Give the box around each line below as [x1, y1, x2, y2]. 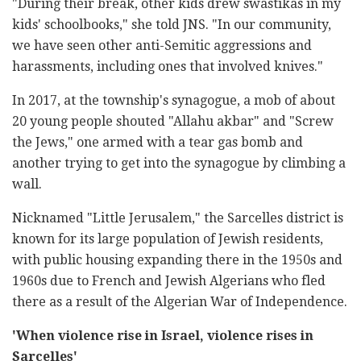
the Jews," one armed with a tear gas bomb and [12, 134, 303, 150]
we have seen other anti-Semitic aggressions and [12, 37, 312, 53]
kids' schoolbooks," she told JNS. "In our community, [12, 16, 331, 32]
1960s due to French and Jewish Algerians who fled [12, 272, 326, 288]
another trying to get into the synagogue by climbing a [12, 155, 346, 171]
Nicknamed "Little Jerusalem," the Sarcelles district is [12, 210, 343, 226]
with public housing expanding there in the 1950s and [12, 251, 342, 268]
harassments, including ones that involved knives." [12, 58, 323, 74]
